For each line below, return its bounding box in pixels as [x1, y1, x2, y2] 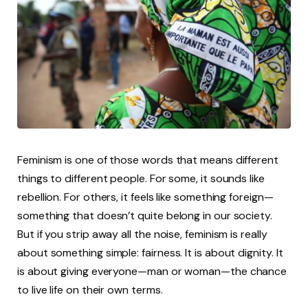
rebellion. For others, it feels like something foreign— [17, 190, 274, 205]
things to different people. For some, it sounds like [17, 171, 265, 186]
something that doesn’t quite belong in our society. [17, 208, 272, 223]
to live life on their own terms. [17, 283, 163, 298]
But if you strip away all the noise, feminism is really [17, 227, 267, 242]
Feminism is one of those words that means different [17, 153, 278, 168]
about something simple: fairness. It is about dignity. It [17, 245, 283, 261]
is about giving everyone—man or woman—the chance [17, 264, 287, 279]
